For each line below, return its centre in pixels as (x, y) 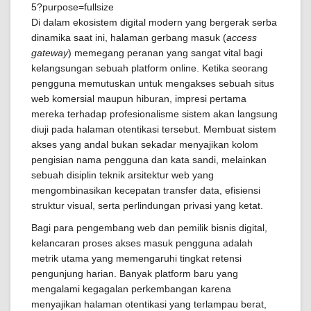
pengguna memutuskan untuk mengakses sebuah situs (153, 83)
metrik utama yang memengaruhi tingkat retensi (136, 258)
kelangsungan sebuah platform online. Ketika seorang (150, 68)
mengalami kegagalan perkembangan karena (131, 289)
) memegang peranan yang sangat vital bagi (165, 53)
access (242, 37)
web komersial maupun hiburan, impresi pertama (139, 99)
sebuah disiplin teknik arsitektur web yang (123, 175)
